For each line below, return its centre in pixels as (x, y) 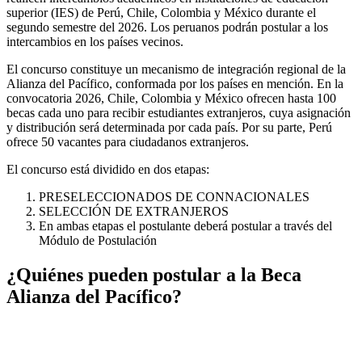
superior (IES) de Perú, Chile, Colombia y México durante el (161, 12)
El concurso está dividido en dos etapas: (108, 169)
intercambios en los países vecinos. (95, 41)
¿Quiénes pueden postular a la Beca (154, 274)
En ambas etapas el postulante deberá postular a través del (185, 225)
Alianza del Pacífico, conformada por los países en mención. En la (175, 83)
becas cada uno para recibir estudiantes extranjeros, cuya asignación (179, 112)
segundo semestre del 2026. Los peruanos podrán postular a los (167, 27)
